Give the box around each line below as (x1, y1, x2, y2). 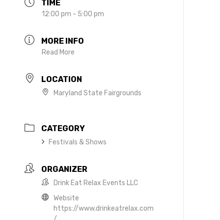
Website (54, 194, 80, 203)
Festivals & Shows (49, 138, 107, 147)
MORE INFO (41, 36, 84, 46)
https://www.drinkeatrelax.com (54, 204, 154, 213)
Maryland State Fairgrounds (54, 88, 142, 97)
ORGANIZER (41, 165, 88, 174)
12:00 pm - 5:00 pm (42, 10, 105, 19)
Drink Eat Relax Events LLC (54, 179, 138, 188)
